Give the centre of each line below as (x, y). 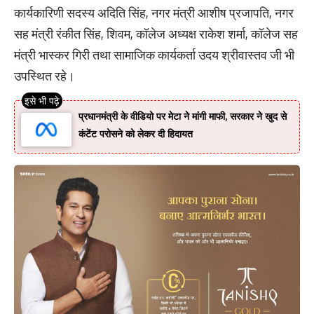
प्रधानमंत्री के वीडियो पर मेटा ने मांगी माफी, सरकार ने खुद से (183, 116)
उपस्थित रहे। (45, 76)
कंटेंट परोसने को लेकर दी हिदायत (136, 134)
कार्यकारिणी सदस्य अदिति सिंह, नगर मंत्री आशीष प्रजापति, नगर (154, 13)
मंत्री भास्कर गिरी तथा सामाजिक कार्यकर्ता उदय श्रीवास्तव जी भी (154, 55)
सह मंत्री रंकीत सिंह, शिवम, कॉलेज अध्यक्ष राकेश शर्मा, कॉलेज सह (156, 34)
